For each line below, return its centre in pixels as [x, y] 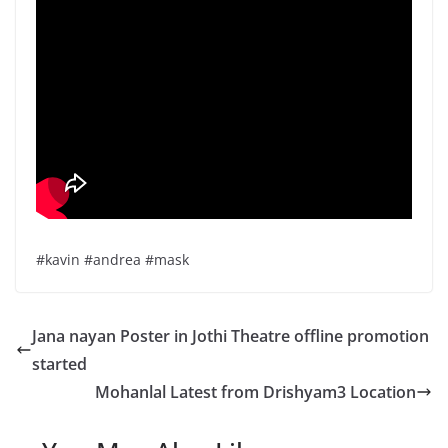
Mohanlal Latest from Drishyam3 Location [255, 392]
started [59, 364]
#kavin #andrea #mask [112, 260]
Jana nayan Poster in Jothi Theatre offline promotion [230, 336]
